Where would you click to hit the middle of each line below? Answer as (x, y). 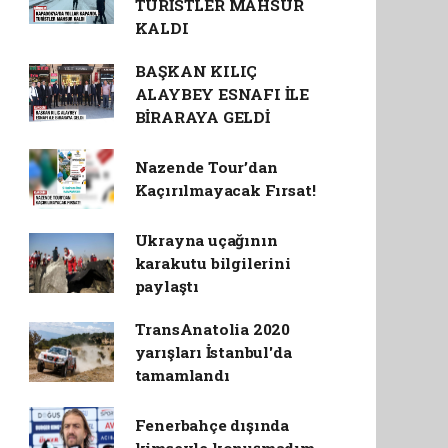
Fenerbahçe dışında (212, 424)
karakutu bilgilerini (212, 262)
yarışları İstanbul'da (213, 351)
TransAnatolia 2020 (212, 328)
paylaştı (167, 285)
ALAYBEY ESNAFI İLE (222, 93)
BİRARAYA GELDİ (202, 116)
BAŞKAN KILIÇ (196, 70)
